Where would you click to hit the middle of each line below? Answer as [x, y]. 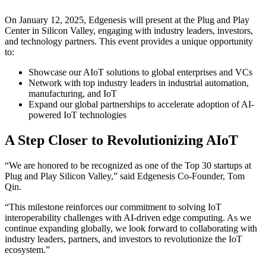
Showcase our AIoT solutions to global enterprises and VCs [140, 72]
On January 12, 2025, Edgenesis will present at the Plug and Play [127, 20]
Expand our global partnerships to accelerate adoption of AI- [141, 104]
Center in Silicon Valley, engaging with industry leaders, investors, [129, 31]
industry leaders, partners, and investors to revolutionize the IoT [123, 239]
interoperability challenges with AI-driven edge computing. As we [128, 218]
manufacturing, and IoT [73, 94]
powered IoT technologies [77, 115]
